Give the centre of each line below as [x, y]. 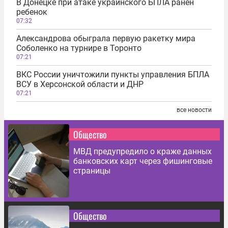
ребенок [32, 12]
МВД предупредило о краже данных [142, 151]
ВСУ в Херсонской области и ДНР [80, 84]
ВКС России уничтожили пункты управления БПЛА [113, 74]
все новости [194, 110]
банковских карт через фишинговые [143, 161]
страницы [92, 170]
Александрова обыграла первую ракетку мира [106, 38]
